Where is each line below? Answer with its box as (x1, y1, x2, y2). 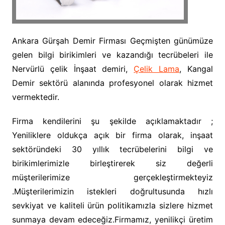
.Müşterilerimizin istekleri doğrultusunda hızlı (12, 186, 213, 196)
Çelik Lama (134, 64, 180, 74)
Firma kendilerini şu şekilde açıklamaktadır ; (12, 116, 213, 126)
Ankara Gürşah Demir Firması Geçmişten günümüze (12, 36, 213, 46)
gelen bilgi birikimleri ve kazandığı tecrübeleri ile (12, 50, 213, 60)
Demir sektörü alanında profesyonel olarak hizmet (12, 78, 213, 88)
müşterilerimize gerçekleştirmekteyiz (12, 172, 213, 182)
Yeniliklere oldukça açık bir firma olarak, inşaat (12, 130, 213, 140)
